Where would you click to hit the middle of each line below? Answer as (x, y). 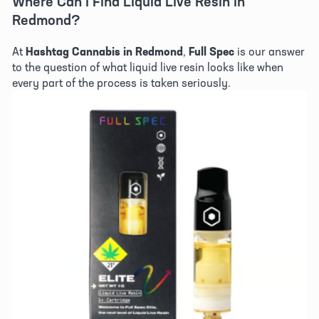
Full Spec (211, 52)
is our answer (270, 52)
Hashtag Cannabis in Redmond (104, 52)
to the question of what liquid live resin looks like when (148, 67)
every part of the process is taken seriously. (123, 83)
